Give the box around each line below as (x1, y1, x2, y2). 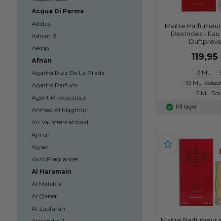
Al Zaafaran (31, 205, 65, 212)
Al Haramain (31, 168, 72, 175)
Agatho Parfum (31, 81, 77, 89)
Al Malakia (31, 180, 61, 187)
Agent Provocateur (31, 94, 86, 101)
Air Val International (31, 118, 88, 126)
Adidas (31, 20, 50, 27)
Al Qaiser (31, 192, 57, 200)
